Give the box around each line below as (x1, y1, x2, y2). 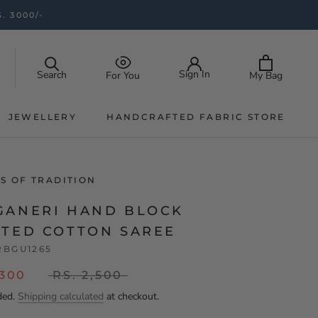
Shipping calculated (18, 290, 104, 303)
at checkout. (104, 290, 159, 303)
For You (106, 69, 140, 82)
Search (37, 67, 67, 82)
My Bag (249, 68, 283, 82)
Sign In (179, 67, 210, 81)
